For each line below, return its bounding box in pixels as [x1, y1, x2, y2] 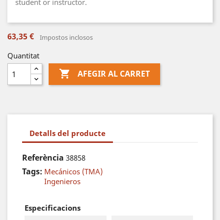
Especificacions [25, 203, 81, 213]
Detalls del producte [29, 128, 106, 138]
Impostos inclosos [40, 33, 93, 42]
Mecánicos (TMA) [44, 166, 103, 176]
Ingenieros [44, 176, 81, 186]
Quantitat [7, 51, 39, 60]
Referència [22, 152, 64, 163]
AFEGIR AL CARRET [77, 68, 150, 80]
